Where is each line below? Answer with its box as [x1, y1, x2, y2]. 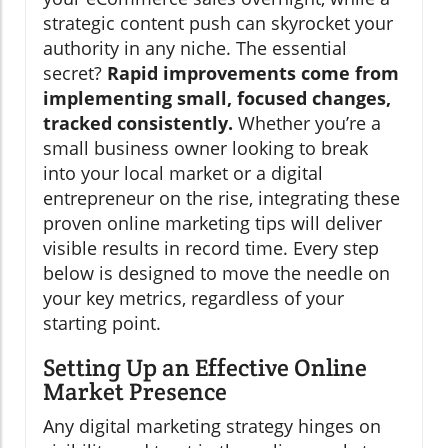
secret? [43, 61, 107, 86]
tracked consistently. [43, 111, 238, 136]
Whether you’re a [238, 111, 381, 136]
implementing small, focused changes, [43, 86, 391, 111]
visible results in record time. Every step [43, 236, 379, 261]
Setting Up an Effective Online [43, 352, 367, 384]
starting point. [43, 311, 161, 336]
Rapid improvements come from [107, 61, 399, 86]
